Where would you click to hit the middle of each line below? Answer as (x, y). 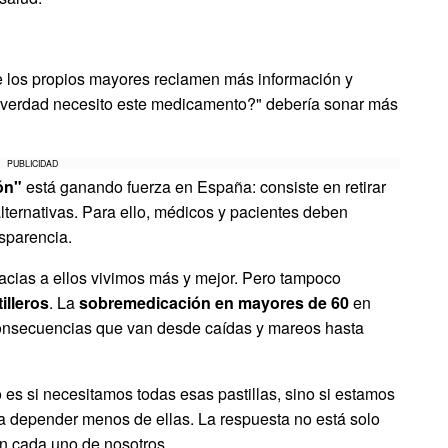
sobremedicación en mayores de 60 (214, 303)
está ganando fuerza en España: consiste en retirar (204, 187)
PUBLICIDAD (33, 163)
